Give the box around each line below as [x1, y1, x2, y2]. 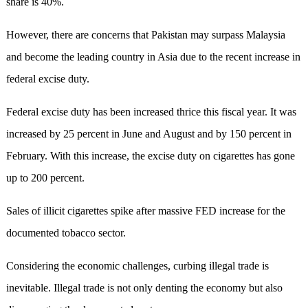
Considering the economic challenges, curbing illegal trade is [5, 260, 269, 272]
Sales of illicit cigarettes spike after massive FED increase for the [5, 205, 285, 217]
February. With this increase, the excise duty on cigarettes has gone [5, 150, 295, 162]
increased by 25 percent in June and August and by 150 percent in [5, 128, 291, 140]
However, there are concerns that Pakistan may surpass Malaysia [5, 29, 285, 41]
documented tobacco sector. [5, 227, 126, 239]
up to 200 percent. [5, 172, 85, 184]
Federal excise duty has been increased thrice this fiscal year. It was [5, 106, 296, 118]
